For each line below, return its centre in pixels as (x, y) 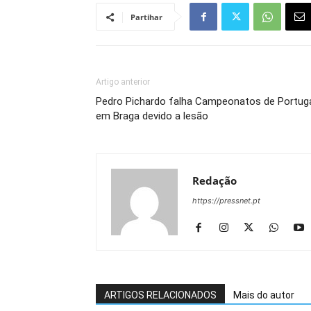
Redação (215, 180)
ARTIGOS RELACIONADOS (160, 295)
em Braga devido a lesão (152, 116)
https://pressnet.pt (226, 201)
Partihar (146, 17)
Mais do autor (264, 295)
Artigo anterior (123, 82)
